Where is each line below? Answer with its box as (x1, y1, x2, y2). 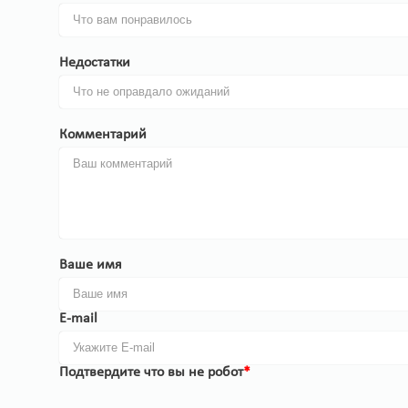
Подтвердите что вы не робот (59, 365, 243, 381)
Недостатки (59, 56, 130, 71)
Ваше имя (59, 258, 122, 273)
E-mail (59, 311, 97, 327)
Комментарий (59, 127, 147, 143)
